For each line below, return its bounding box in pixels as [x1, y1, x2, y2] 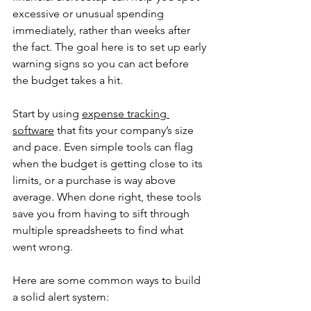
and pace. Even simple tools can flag [12, 140, 196, 154]
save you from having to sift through [12, 207, 192, 221]
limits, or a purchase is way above [12, 174, 178, 187]
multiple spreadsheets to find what [12, 224, 186, 237]
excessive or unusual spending [12, 7, 167, 21]
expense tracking [82, 107, 169, 121]
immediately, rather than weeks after [12, 24, 193, 37]
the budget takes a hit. [12, 74, 123, 87]
